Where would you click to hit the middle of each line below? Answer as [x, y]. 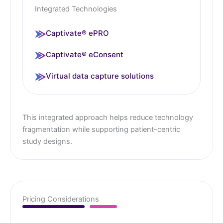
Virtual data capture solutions [100, 76]
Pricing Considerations [61, 199]
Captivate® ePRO [77, 33]
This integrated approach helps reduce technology [108, 118]
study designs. [47, 142]
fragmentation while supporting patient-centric [101, 130]
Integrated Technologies [76, 9]
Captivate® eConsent [85, 55]
